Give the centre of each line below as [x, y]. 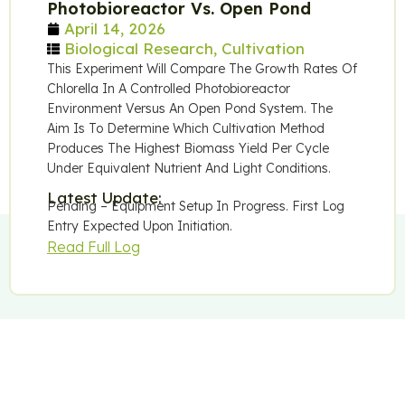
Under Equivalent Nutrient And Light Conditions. [189, 168]
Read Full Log [94, 246]
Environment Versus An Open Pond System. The [190, 108]
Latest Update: [104, 197]
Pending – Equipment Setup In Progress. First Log [196, 206]
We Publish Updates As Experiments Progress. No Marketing [188, 390]
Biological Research [139, 48]
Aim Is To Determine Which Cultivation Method [186, 128]
